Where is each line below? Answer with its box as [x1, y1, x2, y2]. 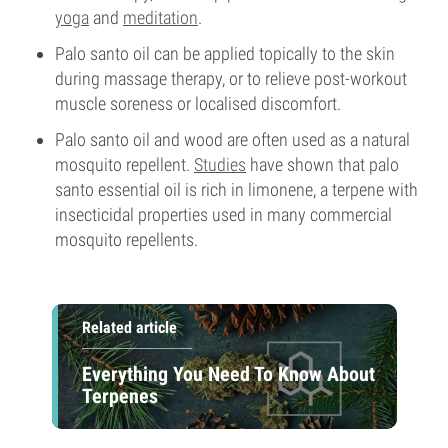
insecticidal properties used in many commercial [55, 204, 392, 225]
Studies [194, 154, 246, 175]
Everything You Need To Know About [81, 361, 375, 386]
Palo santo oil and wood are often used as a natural [55, 129, 410, 150]
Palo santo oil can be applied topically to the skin [55, 43, 395, 64]
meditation [123, 7, 198, 28]
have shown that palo [246, 154, 399, 175]
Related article [81, 318, 177, 337]
